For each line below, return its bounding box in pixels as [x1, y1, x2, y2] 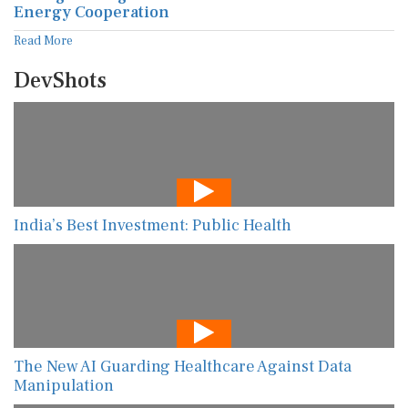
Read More [14, 33, 73, 49]
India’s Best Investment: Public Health [14, 214, 291, 236]
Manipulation [14, 375, 114, 397]
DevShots [14, 66, 107, 95]
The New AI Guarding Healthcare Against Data [14, 356, 352, 378]
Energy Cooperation [14, 2, 169, 23]
